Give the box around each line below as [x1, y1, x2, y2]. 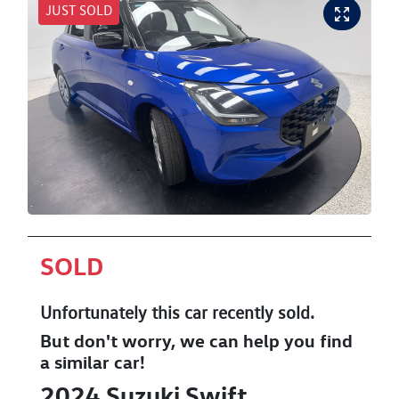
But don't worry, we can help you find [40, 329, 353, 352]
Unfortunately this [40, 301, 184, 323]
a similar [40, 350, 114, 373]
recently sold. [208, 301, 314, 323]
